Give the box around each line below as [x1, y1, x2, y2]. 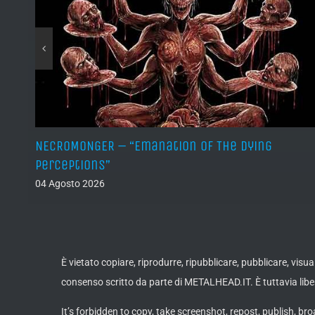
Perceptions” [35, 157, 110, 174]
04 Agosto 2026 [35, 178, 105, 190]
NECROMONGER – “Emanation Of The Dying [35, 138, 272, 155]
